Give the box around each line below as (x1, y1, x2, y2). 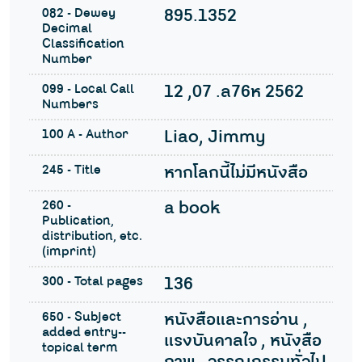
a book (163, 196, 221, 221)
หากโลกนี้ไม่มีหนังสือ (163, 161, 308, 186)
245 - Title (42, 161, 101, 180)
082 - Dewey (42, 4, 116, 23)
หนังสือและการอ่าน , (163, 308, 308, 333)
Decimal (42, 19, 92, 39)
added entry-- (42, 323, 126, 343)
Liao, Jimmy (163, 125, 266, 150)
